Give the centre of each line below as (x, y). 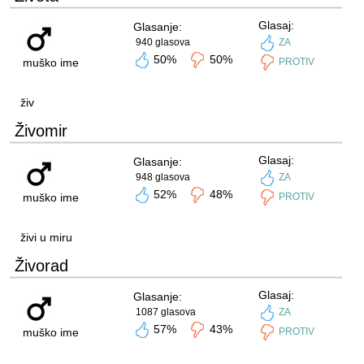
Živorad (41, 266)
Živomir (41, 131)
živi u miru (46, 237)
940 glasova (162, 42)
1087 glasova (165, 312)
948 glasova (162, 177)
